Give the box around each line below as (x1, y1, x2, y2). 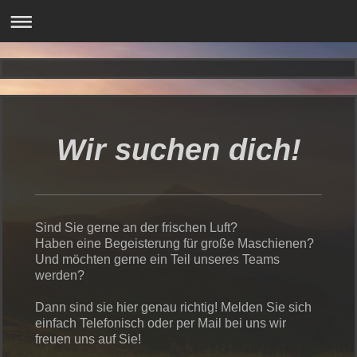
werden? (35, 269, 84, 282)
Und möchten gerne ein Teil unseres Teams (35, 253, 280, 266)
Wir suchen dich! (56, 132, 301, 167)
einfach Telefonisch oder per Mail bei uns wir (35, 316, 286, 330)
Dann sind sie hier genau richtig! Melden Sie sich (35, 300, 312, 314)
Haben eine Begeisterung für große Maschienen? (35, 237, 314, 250)
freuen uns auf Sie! (35, 332, 144, 346)
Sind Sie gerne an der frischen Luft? (35, 221, 237, 234)
